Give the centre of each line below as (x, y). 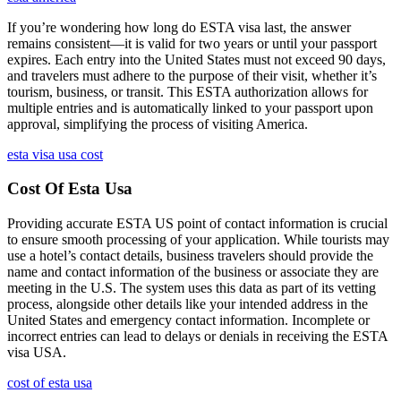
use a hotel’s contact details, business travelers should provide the (190, 256)
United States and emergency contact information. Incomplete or (188, 320)
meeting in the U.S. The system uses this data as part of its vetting (192, 288)
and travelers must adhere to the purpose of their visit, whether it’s (192, 75)
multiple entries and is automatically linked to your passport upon (190, 107)
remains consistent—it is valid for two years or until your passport (192, 43)
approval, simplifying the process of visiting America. (158, 124)
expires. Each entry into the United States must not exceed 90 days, (196, 59)
